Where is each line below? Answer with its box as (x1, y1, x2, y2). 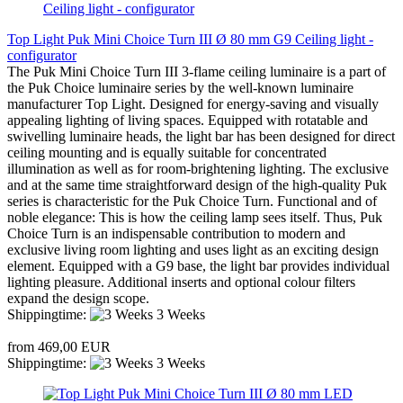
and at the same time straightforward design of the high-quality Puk (7, 176, 387, 193)
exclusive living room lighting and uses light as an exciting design (7, 241, 379, 257)
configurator (7, 47, 76, 63)
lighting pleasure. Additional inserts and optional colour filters (7, 273, 355, 290)
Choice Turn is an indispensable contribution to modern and (7, 225, 345, 241)
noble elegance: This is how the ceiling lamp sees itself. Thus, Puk (7, 209, 382, 225)
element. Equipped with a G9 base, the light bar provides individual (7, 257, 390, 273)
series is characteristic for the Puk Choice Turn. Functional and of (7, 193, 377, 209)
